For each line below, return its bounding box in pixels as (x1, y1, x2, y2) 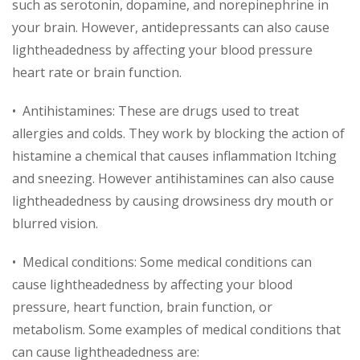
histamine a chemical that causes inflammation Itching (12, 146, 337, 165)
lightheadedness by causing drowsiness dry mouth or (12, 191, 333, 210)
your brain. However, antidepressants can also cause (12, 18, 329, 36)
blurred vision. (12, 214, 98, 232)
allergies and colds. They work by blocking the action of (12, 124, 345, 142)
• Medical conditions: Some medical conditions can (12, 252, 312, 271)
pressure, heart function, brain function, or (12, 297, 272, 316)
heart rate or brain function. (12, 63, 182, 81)
